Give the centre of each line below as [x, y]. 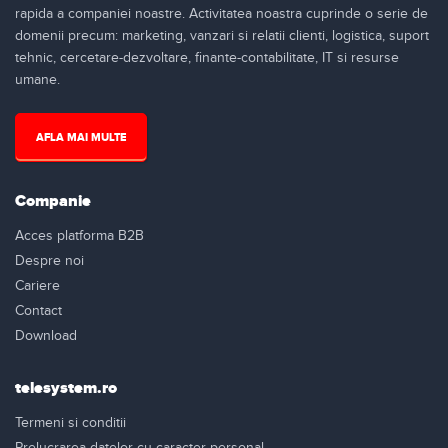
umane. [37, 79]
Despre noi [49, 260]
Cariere [37, 285]
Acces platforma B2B [79, 235]
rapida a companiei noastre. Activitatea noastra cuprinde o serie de [221, 13]
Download [46, 335]
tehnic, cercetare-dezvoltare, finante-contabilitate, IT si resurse [207, 57]
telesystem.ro [66, 387]
